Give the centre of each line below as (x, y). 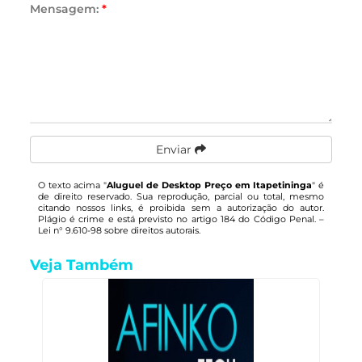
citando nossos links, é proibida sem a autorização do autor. (181, 208)
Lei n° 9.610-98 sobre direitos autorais (118, 230)
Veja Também (81, 265)
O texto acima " (72, 185)
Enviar (175, 149)
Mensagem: (65, 9)
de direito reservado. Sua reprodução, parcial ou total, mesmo (181, 196)
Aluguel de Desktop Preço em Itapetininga (210, 185)
